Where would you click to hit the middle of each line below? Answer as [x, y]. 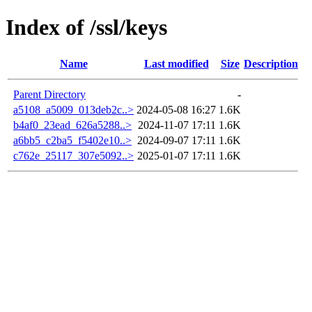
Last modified [176, 63]
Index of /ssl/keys [86, 28]
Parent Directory [49, 94]
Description [271, 63]
